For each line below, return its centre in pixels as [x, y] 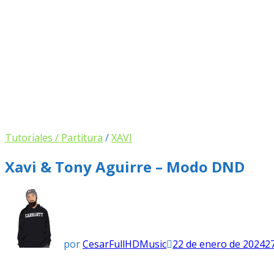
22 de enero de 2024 [219, 244]
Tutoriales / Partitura [54, 138]
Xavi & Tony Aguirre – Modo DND [125, 166]
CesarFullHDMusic [124, 244]
